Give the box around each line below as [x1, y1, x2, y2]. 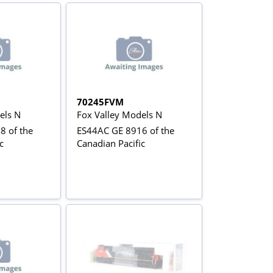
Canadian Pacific [77, 136, 146, 149]
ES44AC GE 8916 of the [77, 124, 175, 136]
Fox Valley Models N [77, 108, 163, 121]
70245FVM [77, 95, 124, 108]
